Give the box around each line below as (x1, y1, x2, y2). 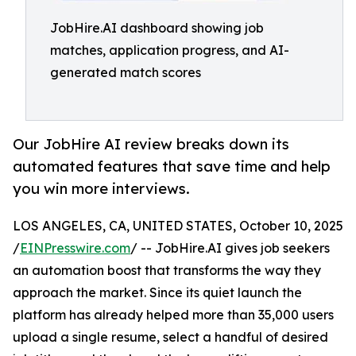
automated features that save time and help (13, 157, 331, 176)
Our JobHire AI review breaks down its (13, 135, 289, 153)
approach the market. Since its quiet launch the (13, 284, 302, 301)
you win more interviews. (13, 180, 190, 198)
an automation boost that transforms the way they (13, 262, 321, 279)
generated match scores (50, 64, 201, 80)
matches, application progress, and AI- (50, 42, 289, 58)
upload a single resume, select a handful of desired (13, 329, 328, 346)
